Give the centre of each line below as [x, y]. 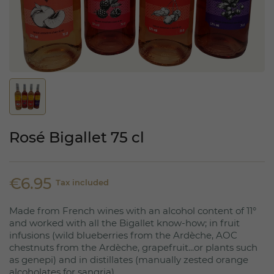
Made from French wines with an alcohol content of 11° [133, 211]
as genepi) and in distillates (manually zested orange [129, 260]
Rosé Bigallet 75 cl [77, 137]
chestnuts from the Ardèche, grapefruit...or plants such [133, 247]
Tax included [82, 182]
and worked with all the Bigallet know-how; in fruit [124, 223]
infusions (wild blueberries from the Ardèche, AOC [123, 235]
